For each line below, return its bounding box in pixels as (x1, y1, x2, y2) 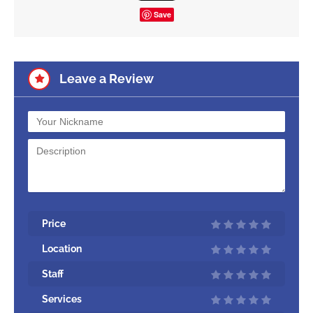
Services (42, 293, 82, 305)
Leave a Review (59, 71, 154, 86)
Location (42, 242, 82, 254)
